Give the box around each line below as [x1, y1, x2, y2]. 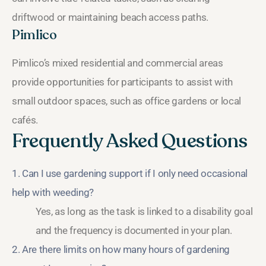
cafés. [12, 114, 38, 126]
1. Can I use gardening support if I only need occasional [12, 167, 248, 180]
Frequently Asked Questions [12, 128, 248, 155]
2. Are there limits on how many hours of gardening [12, 243, 230, 256]
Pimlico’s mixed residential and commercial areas [12, 57, 223, 69]
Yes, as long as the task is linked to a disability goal [36, 205, 253, 218]
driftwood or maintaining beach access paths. [12, 11, 209, 24]
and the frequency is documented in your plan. [36, 224, 232, 237]
